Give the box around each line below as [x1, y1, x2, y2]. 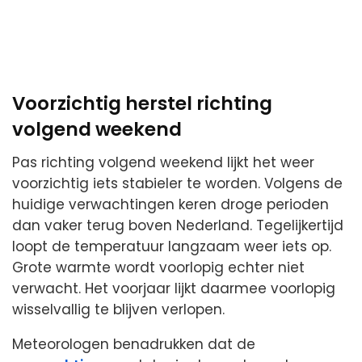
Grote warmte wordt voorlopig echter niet [12, 257, 305, 277]
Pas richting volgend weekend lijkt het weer [12, 152, 314, 172]
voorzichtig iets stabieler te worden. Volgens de [12, 173, 343, 193]
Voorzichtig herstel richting [12, 90, 272, 117]
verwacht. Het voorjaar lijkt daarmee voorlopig [12, 278, 335, 298]
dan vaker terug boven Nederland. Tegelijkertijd [12, 215, 343, 235]
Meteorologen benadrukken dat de [12, 334, 255, 354]
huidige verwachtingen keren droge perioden [12, 194, 329, 214]
